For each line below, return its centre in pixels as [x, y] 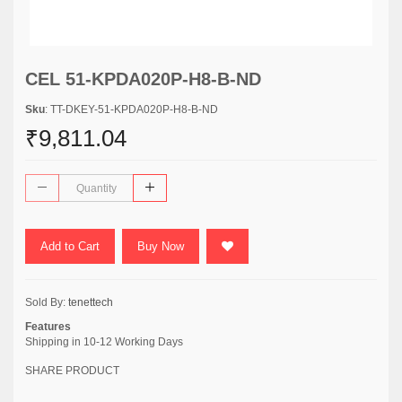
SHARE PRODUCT [72, 371]
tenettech [91, 302]
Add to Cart [70, 246]
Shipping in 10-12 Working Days [104, 342]
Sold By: [47, 302]
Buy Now [161, 246]
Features [48, 327]
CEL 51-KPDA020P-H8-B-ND [143, 79]
